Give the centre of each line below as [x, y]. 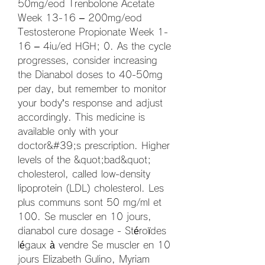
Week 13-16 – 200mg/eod [80, 18]
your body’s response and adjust [90, 103]
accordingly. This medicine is [81, 117]
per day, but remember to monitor [92, 89]
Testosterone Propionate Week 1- [93, 32]
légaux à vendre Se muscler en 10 [94, 245]
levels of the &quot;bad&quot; [84, 160]
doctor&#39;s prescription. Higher [94, 146]
